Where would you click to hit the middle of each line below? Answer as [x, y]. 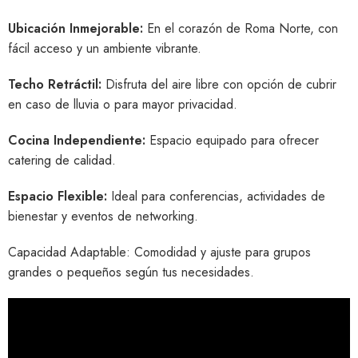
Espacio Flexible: [58, 196]
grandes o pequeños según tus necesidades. [131, 272]
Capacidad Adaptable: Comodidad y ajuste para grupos [159, 252]
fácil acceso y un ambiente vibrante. [105, 48]
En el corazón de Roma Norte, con [241, 28]
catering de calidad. [62, 160]
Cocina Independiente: [77, 140]
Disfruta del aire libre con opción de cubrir [219, 84]
